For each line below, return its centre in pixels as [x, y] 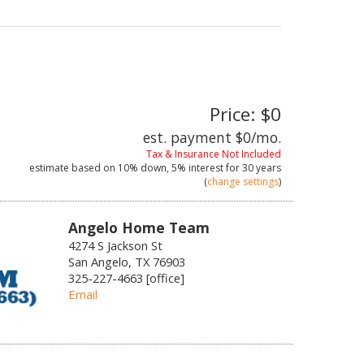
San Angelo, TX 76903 [126, 262]
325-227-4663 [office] [126, 278]
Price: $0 [245, 114]
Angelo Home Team [139, 227]
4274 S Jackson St [115, 245]
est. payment [189, 137]
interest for [214, 168]
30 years [262, 168]
